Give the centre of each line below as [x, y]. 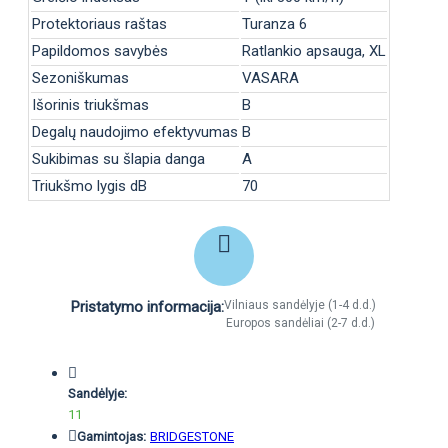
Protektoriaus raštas [99, 23]
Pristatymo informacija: [148, 306]
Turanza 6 [274, 23]
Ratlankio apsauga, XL [314, 50]
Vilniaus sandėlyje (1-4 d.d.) [300, 304]
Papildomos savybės [100, 50]
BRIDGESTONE [192, 436]
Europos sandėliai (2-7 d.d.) [300, 322]
